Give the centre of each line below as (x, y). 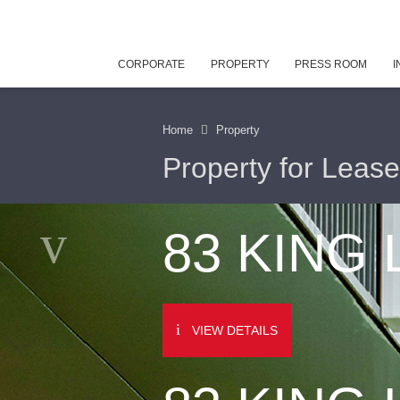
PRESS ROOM (331, 64)
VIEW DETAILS (235, 330)
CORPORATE (151, 64)
